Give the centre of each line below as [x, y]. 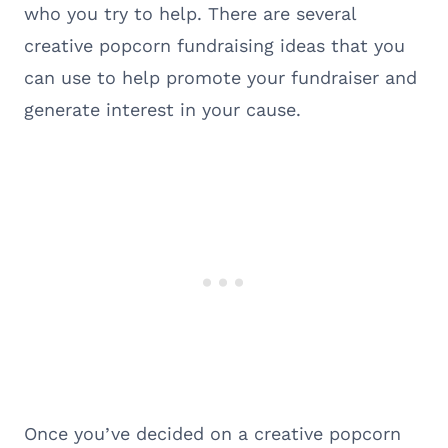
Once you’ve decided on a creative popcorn [212, 433]
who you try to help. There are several [190, 13]
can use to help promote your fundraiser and [220, 77]
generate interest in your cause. [162, 109]
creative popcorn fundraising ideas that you [214, 45]
